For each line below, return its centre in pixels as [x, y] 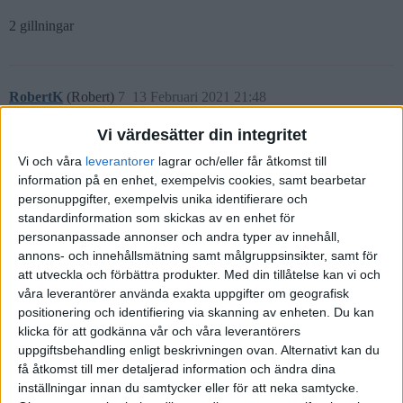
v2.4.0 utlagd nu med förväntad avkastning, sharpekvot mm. [179, 145]
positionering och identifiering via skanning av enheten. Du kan [196, 313]
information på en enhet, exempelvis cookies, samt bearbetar [192, 180]
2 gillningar [41, 25]
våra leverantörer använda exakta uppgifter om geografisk [184, 294]
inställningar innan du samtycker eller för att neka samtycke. [188, 388]
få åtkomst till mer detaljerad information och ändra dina [177, 369]
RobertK [36, 96]
